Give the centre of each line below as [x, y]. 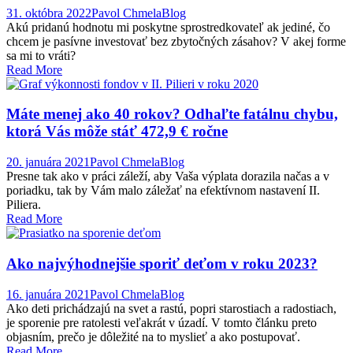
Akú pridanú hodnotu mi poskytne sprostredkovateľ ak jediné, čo [168, 27]
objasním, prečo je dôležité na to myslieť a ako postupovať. [155, 336]
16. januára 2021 [48, 294]
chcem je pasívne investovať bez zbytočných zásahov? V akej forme [176, 41]
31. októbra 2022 [49, 13]
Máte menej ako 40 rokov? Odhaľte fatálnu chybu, [172, 114]
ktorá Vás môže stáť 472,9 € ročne [117, 132]
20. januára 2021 [48, 162]
